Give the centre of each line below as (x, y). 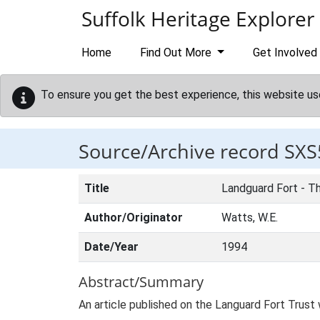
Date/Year (111, 247)
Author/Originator (134, 217)
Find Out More (177, 52)
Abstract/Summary (141, 282)
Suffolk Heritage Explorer (198, 19)
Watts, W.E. (250, 217)
